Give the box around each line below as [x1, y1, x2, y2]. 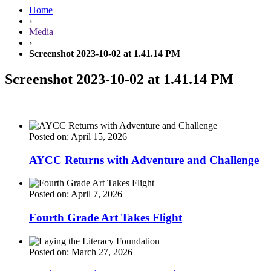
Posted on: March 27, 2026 [29, 246, 132, 257]
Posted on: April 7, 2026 [29, 189, 122, 200]
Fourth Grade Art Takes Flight [29, 211, 182, 224]
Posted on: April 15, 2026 [29, 131, 127, 142]
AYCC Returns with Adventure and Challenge [29, 153, 259, 166]
